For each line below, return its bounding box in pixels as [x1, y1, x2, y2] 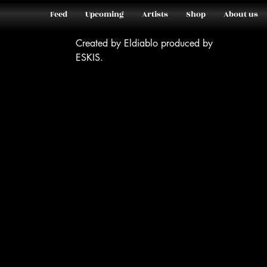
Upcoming [85, 8, 124, 20]
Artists [142, 8, 168, 20]
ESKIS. [76, 51, 104, 64]
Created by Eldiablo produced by [76, 37, 213, 49]
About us [223, 8, 258, 20]
